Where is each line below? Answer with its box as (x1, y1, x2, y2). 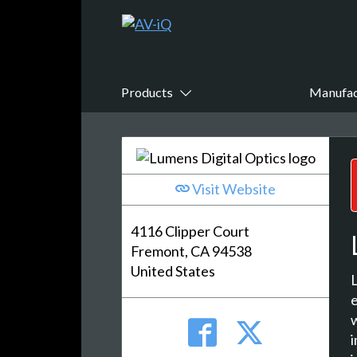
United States (131, 262, 216, 280)
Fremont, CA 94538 (131, 242, 253, 261)
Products (121, 84, 174, 100)
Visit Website (190, 180, 277, 198)
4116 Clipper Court (131, 222, 250, 241)
